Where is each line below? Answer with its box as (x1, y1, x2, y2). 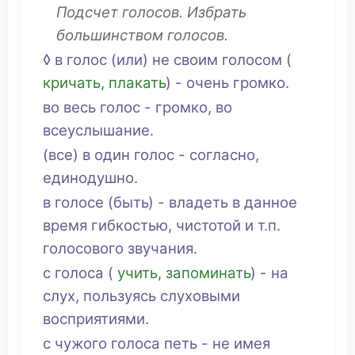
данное (244, 193, 297, 212)
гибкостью (91, 216, 168, 235)
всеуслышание (43, 121, 150, 139)
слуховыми (160, 287, 240, 305)
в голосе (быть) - (43, 193, 169, 212)
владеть (169, 193, 228, 212)
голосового (43, 239, 124, 258)
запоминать (166, 264, 250, 282)
